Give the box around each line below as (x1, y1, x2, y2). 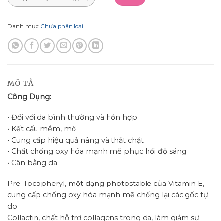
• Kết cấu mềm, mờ (7, 124, 76, 134)
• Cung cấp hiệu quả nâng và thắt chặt (7, 136, 144, 145)
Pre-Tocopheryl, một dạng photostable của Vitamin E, (7, 179, 204, 188)
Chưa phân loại (41, 22, 83, 30)
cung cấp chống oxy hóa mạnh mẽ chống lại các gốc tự (7, 190, 208, 199)
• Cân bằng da (7, 158, 57, 168)
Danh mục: (7, 22, 41, 30)
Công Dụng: (7, 92, 51, 102)
